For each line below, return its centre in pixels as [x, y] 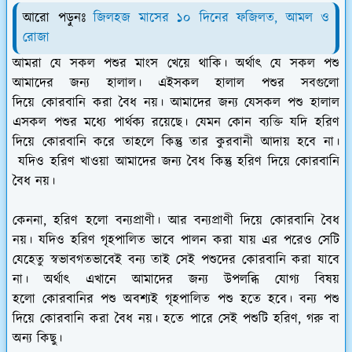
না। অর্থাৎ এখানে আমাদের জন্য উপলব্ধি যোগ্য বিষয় [176, 280]
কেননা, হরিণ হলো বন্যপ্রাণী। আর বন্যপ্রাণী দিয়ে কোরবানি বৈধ [176, 221]
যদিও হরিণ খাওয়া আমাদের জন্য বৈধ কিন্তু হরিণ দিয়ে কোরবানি [176, 162]
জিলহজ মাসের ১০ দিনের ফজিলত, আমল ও [211, 18]
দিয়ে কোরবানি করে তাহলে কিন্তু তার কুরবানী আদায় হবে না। [176, 143]
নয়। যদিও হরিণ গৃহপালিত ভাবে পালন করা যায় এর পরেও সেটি [176, 241]
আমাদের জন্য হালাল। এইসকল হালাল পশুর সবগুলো [176, 84]
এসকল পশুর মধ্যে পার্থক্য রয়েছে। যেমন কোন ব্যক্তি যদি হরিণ [176, 123]
